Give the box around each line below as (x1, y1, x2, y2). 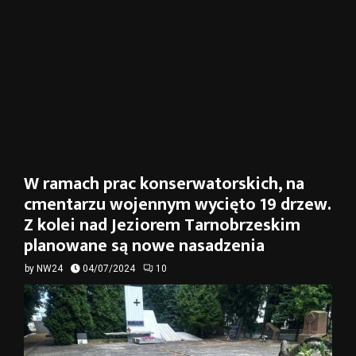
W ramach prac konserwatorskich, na (24, 169, 304, 199)
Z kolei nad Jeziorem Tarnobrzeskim (24, 211, 300, 240)
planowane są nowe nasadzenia (24, 231, 265, 261)
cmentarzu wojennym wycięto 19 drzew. (24, 190, 331, 219)
